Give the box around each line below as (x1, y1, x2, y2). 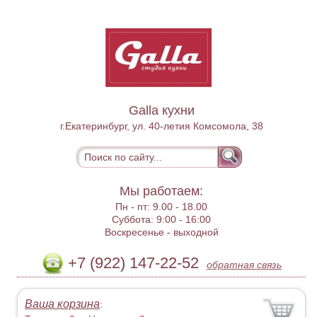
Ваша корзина (25, 298, 100, 310)
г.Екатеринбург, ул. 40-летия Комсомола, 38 (59, 120, 263, 132)
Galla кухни (128, 103, 195, 117)
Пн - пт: (115, 201, 154, 212)
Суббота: (112, 214, 157, 225)
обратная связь (207, 259, 282, 270)
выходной (173, 226, 219, 238)
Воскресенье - (104, 226, 173, 238)
